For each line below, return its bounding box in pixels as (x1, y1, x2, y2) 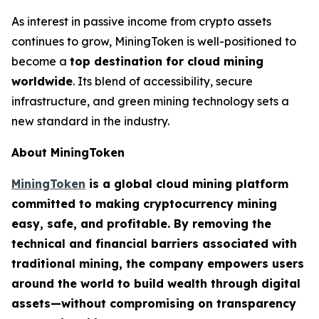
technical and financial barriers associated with (11, 236, 297, 251)
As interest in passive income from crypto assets (11, 14, 271, 29)
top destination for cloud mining (70, 54, 263, 69)
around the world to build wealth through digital (11, 276, 300, 291)
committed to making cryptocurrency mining (11, 197, 277, 211)
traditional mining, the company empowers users (11, 256, 304, 271)
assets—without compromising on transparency (11, 296, 296, 311)
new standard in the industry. (11, 114, 169, 129)
